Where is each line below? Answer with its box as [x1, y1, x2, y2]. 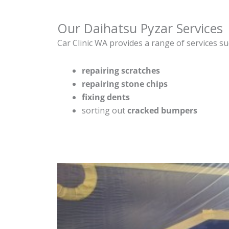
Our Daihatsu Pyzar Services [57, 19, 223, 37]
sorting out [82, 104, 127, 116]
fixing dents [82, 91, 130, 103]
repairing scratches [82, 64, 160, 76]
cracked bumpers [127, 104, 197, 116]
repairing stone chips [82, 78, 168, 89]
